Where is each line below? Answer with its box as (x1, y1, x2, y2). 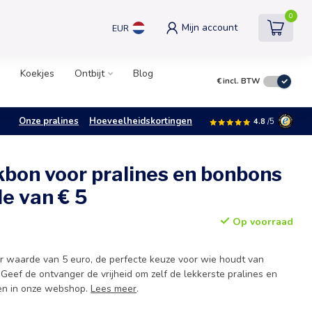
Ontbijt (75, 67, 104, 80)
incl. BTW (223, 76, 260, 86)
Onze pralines (19, 115, 79, 127)
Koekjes (20, 67, 54, 80)
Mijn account (182, 21, 237, 34)
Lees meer (91, 282, 137, 295)
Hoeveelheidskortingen (89, 115, 192, 127)
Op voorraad (229, 215, 293, 228)
